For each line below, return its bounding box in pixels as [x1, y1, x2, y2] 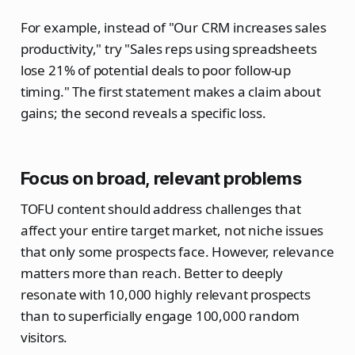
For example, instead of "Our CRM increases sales [20, 18, 326, 37]
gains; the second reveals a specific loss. [20, 104, 266, 123]
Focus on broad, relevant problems [20, 168, 302, 189]
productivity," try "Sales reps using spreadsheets [20, 40, 317, 59]
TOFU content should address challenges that [20, 200, 301, 219]
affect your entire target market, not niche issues [20, 221, 324, 240]
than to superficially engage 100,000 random [20, 307, 300, 326]
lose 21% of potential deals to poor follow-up [20, 61, 292, 80]
